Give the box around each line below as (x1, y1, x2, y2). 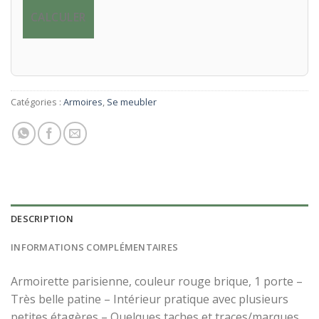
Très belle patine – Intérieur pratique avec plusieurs (11, 291, 288, 308)
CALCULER (31, 9, 86, 25)
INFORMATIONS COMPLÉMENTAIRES (11, 241, 179, 254)
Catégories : (11, 95, 63, 109)
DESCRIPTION (11, 212, 73, 226)
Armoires (63, 95, 103, 109)
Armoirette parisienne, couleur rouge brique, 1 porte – (11, 273, 303, 290)
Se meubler (107, 95, 157, 109)
